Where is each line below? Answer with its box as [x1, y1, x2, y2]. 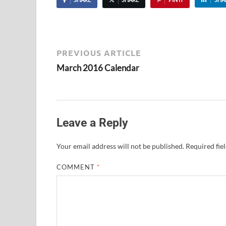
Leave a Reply [56, 116, 128, 130]
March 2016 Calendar [56, 62, 139, 73]
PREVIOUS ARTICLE [56, 47, 141, 58]
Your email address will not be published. [56, 142, 184, 151]
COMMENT [56, 163, 97, 172]
